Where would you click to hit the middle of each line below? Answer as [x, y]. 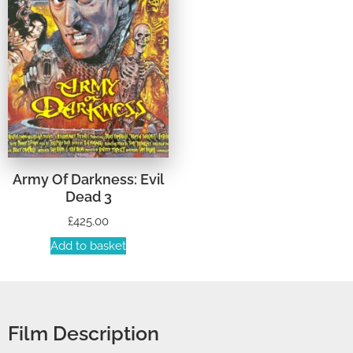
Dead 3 [88, 196]
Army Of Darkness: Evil [88, 179]
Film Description [84, 334]
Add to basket [88, 246]
